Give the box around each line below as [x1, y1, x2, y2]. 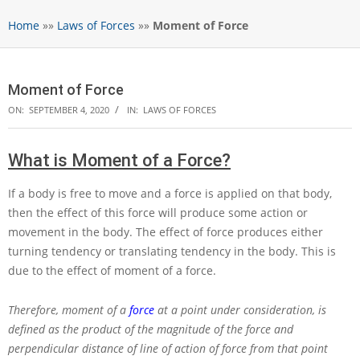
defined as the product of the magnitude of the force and [8, 321, 293, 337]
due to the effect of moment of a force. [8, 263, 216, 279]
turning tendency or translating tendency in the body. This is [8, 243, 336, 260]
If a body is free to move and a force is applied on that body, [8, 186, 332, 202]
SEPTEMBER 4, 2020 [29, 104, 109, 117]
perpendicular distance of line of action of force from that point [8, 341, 328, 357]
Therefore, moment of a [8, 302, 129, 318]
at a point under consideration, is [154, 302, 326, 318]
